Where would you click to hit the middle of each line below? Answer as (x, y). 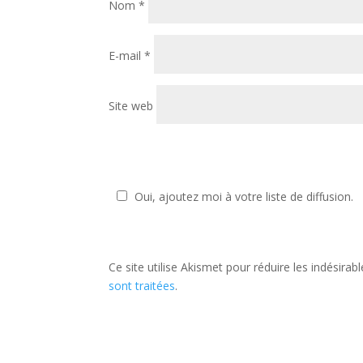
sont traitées (142, 286)
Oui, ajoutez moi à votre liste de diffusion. (244, 197)
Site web (131, 106)
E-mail (127, 56)
